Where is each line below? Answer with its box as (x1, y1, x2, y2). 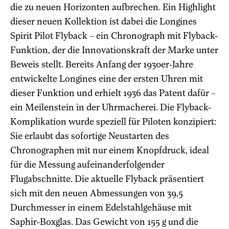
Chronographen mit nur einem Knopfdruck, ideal (10, 145, 209, 156)
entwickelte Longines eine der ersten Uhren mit (10, 73, 203, 84)
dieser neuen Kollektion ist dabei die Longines (10, 16, 197, 27)
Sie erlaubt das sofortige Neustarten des (10, 130, 169, 142)
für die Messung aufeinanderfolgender (10, 159, 165, 170)
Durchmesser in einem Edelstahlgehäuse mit (10, 202, 192, 213)
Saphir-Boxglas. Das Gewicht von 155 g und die (10, 216, 198, 227)
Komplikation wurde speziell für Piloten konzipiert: (10, 116, 216, 127)
